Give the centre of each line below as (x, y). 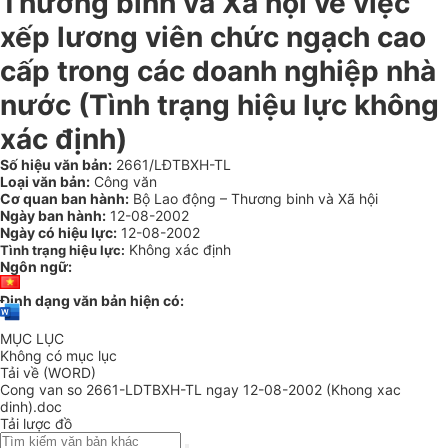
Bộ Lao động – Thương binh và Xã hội (253, 198)
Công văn (123, 181)
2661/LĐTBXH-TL (171, 164)
